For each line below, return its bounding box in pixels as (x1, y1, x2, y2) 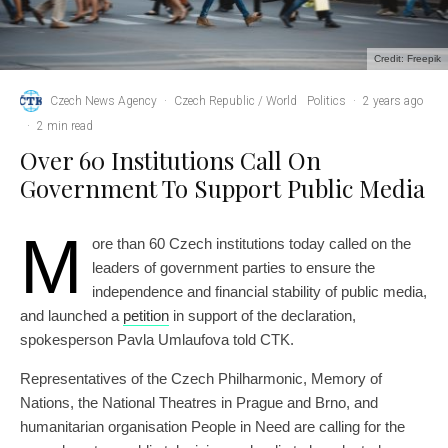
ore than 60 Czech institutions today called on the (92, 235, 411, 253)
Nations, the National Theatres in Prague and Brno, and (20, 394, 378, 412)
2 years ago (363, 93, 423, 108)
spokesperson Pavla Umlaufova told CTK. (20, 331, 294, 349)
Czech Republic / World (174, 93, 297, 108)
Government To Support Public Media (20, 172, 425, 205)
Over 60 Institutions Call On (20, 144, 321, 177)
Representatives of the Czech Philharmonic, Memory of (20, 370, 382, 388)
